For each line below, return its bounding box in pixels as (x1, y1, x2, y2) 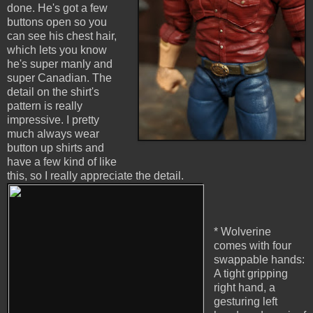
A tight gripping (213, 268, 288, 280)
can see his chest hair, (7, 30, 117, 43)
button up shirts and (7, 142, 104, 154)
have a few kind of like (7, 156, 117, 168)
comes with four (213, 240, 291, 252)
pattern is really (7, 100, 82, 112)
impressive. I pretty (7, 114, 99, 126)
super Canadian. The (7, 72, 112, 85)
